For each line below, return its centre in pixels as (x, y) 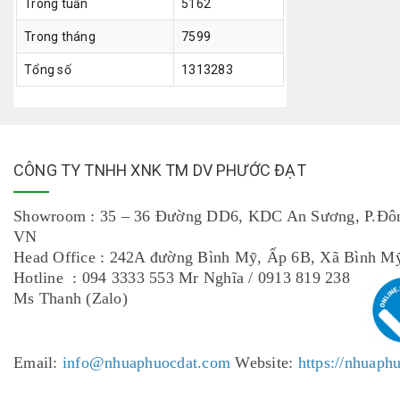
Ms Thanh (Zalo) (71, 298)
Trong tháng (60, 37)
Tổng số (48, 70)
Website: (267, 362)
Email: (38, 362)
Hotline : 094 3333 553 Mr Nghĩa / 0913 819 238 (182, 278)
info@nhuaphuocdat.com (149, 362)
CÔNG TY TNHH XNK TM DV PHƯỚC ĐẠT (160, 170)
